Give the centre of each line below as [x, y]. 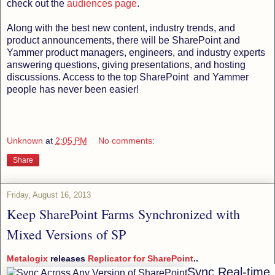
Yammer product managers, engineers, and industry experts [136, 53]
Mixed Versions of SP [66, 234]
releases [68, 258]
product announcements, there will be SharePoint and [123, 41]
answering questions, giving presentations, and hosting [126, 65]
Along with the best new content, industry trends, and [121, 28]
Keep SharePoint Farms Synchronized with [123, 214]
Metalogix [27, 258]
